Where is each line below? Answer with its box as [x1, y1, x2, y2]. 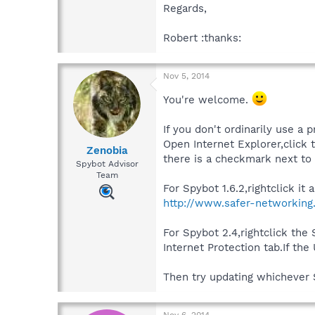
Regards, [163, 2, 207, 15]
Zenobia [86, 143, 128, 157]
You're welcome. [163, 94, 252, 107]
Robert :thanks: [163, 32, 241, 45]
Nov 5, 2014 [163, 71, 210, 82]
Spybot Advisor [75, 158, 139, 169]
